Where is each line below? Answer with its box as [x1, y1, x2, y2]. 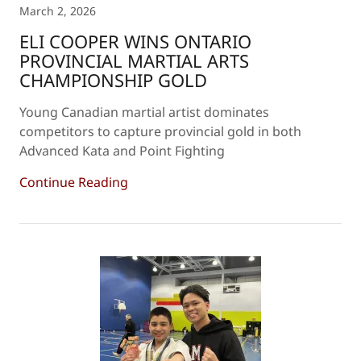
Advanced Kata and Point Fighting [19, 142, 225, 160]
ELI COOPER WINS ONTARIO [19, 29, 251, 53]
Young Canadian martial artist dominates [19, 103, 269, 121]
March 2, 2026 [19, 3, 96, 19]
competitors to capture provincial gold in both [19, 122, 301, 140]
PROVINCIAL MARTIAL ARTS [19, 48, 249, 73]
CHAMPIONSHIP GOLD [19, 68, 207, 92]
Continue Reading [19, 173, 128, 191]
